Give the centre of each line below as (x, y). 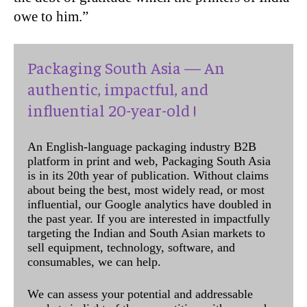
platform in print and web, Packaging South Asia (149, 161)
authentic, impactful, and (118, 89)
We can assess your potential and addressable (140, 294)
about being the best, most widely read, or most (146, 190)
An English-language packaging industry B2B (142, 147)
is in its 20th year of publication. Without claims (148, 176)
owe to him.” (51, 17)
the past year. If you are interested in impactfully (149, 219)
